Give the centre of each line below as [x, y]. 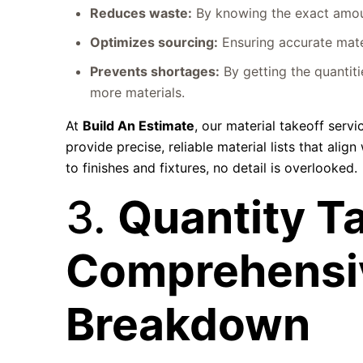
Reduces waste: [141, 13]
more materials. [138, 92]
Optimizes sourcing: [154, 42]
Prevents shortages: [155, 71]
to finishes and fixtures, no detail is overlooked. [212, 168]
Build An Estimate [139, 126]
